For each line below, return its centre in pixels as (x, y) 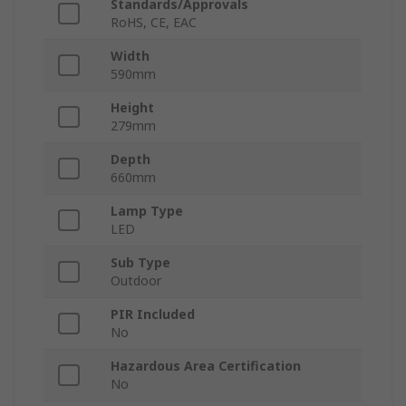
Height (132, 108)
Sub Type (140, 263)
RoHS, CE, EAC (154, 23)
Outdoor (136, 281)
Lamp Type (147, 211)
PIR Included (153, 314)
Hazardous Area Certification (206, 366)
